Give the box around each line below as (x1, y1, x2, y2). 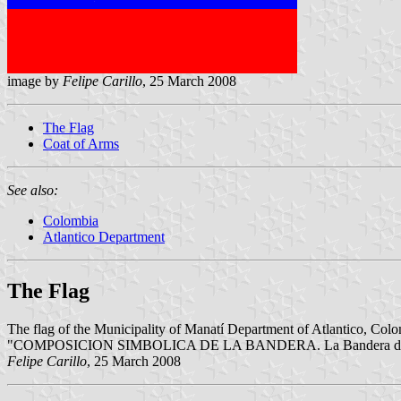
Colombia (43, 212, 98, 228)
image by (7, 73, 63, 89)
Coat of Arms (43, 135, 119, 151)
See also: (7, 182, 58, 198)
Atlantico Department (43, 228, 165, 244)
